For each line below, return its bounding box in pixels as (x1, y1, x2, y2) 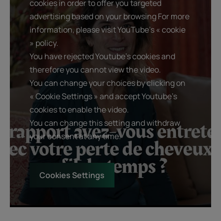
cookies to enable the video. (30, 104, 129, 115)
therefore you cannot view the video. (30, 64, 161, 75)
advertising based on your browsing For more (30, 11, 189, 22)
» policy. (30, 37, 58, 49)
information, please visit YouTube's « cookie (30, 24, 185, 36)
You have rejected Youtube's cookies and (30, 51, 175, 62)
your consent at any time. (30, 131, 121, 142)
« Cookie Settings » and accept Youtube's (30, 91, 177, 102)
